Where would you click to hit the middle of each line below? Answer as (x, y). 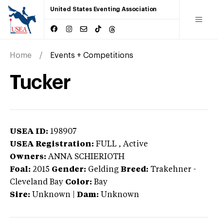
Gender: (69, 170)
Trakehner (171, 170)
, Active (133, 144)
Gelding (103, 170)
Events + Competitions (92, 55)
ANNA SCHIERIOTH (86, 157)
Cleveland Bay (36, 182)
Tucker (40, 82)
